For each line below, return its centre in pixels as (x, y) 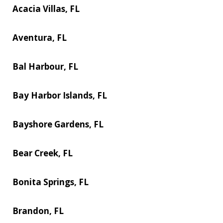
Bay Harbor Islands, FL (60, 95)
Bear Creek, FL (43, 153)
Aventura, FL (40, 37)
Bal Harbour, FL (45, 66)
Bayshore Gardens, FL (58, 124)
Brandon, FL (38, 211)
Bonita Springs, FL (51, 182)
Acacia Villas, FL (46, 8)
